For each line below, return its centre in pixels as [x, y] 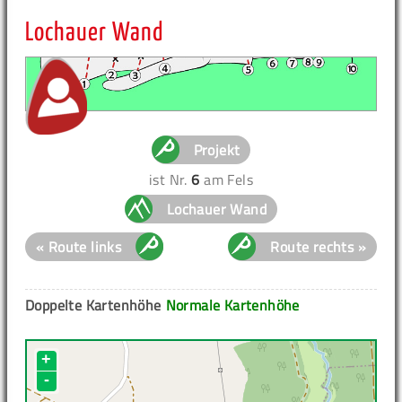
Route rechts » [318, 246]
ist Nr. [170, 179]
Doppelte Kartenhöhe [93, 305]
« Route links [79, 246]
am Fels [226, 179]
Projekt [217, 149]
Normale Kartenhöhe [232, 305]
